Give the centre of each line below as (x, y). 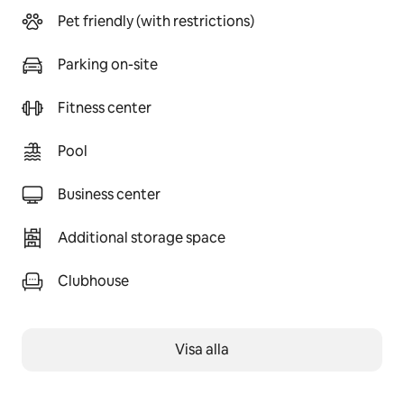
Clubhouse (93, 281)
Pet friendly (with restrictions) (156, 21)
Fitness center (105, 108)
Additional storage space (142, 238)
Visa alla (202, 349)
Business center (109, 194)
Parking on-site (108, 64)
